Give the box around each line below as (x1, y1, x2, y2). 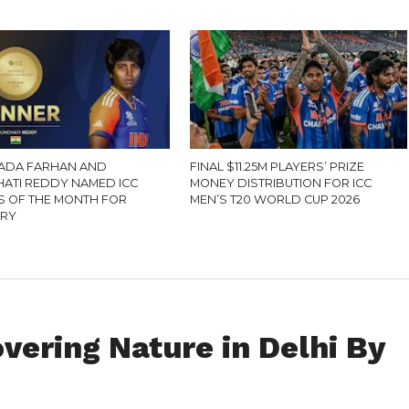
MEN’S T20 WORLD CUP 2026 (190, 193, 361, 206)
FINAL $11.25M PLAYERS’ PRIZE (190, 160, 365, 173)
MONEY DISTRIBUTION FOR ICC (190, 176, 372, 190)
